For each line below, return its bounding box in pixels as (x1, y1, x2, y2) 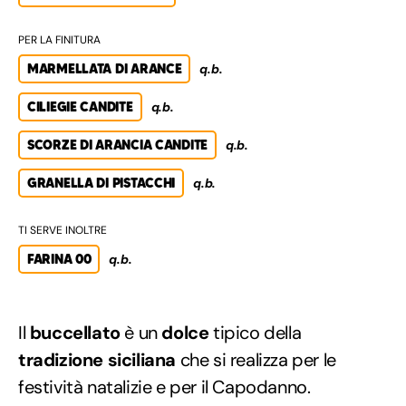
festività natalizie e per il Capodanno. (18, 374, 311, 399)
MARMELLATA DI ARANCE (27, 60, 182, 77)
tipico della (208, 320, 302, 344)
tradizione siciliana (18, 347, 176, 372)
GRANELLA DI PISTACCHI (27, 174, 176, 191)
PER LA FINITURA (18, 32, 101, 47)
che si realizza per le (176, 347, 336, 372)
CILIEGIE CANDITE (27, 98, 133, 115)
